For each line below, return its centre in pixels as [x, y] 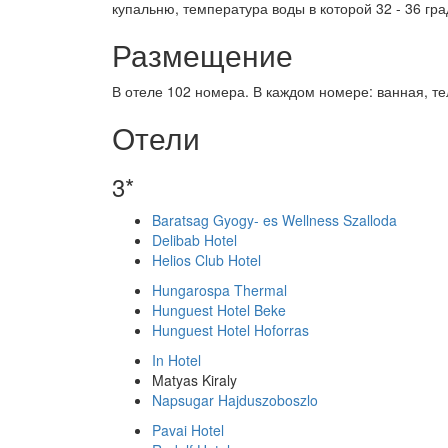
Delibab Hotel [194, 240]
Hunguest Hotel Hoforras [230, 330]
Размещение [202, 54]
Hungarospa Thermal [219, 290]
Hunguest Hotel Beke [219, 310]
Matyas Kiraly [194, 380]
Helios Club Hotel [206, 260]
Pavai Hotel [188, 430]
